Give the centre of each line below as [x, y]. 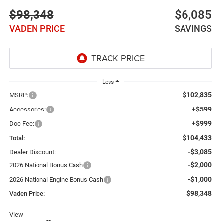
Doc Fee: [21, 123]
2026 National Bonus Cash [46, 165]
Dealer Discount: [32, 152]
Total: [17, 138]
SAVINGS [193, 29]
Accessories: [27, 109]
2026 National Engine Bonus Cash [56, 179]
